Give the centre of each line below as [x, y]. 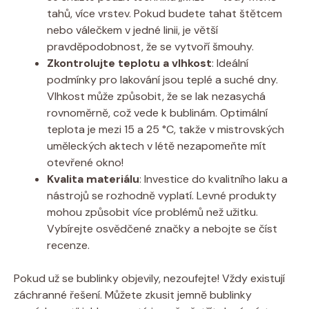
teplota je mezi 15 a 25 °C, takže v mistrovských [166, 129]
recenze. [68, 245]
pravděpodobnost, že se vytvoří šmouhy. [150, 46]
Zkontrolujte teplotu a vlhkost [129, 63]
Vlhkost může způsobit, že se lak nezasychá [156, 96]
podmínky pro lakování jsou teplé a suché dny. [162, 79]
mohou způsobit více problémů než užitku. [152, 212]
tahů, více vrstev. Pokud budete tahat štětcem [165, 13]
